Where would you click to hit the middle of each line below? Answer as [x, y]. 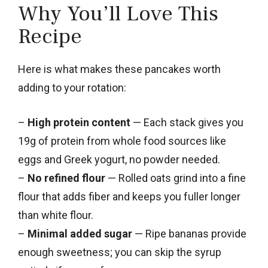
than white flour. [56, 215]
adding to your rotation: [72, 87]
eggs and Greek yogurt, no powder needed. [119, 159]
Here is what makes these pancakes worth [119, 69]
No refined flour [66, 178]
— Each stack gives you [187, 122]
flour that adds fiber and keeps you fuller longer [129, 196]
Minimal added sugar [80, 233]
